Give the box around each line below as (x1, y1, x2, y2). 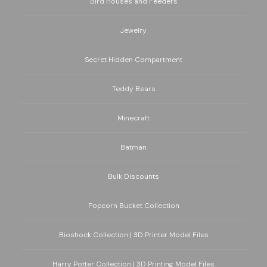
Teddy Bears (111, 84, 156, 94)
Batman (120, 142, 147, 153)
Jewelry (120, 26, 147, 36)
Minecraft (117, 113, 150, 123)
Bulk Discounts (108, 172, 159, 182)
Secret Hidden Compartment (85, 55, 182, 65)
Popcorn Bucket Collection (88, 201, 179, 211)
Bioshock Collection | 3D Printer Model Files (58, 230, 209, 240)
